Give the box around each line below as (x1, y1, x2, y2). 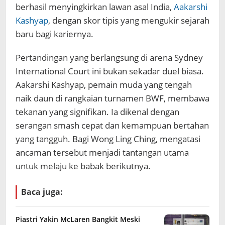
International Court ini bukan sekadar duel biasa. (16, 65, 204, 77)
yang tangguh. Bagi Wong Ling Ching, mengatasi (16, 133, 200, 145)
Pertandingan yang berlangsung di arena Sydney (16, 52, 203, 63)
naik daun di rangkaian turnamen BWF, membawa (16, 92, 209, 104)
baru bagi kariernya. (16, 28, 93, 40)
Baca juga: (21, 186, 63, 197)
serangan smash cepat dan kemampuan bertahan (16, 120, 209, 131)
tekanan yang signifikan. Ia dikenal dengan (16, 106, 179, 118)
